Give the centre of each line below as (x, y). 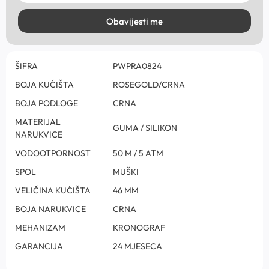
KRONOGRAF (139, 228)
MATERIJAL (38, 122)
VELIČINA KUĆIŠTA (53, 191)
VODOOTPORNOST (53, 153)
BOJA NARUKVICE (50, 209)
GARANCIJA (39, 246)
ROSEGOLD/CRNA (149, 85)
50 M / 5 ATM (138, 153)
